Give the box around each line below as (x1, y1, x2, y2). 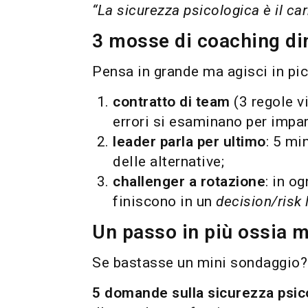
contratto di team (113, 93, 230, 110)
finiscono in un (113, 193, 217, 210)
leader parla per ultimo (113, 133, 266, 150)
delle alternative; (113, 153, 225, 170)
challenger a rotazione (113, 173, 266, 190)
